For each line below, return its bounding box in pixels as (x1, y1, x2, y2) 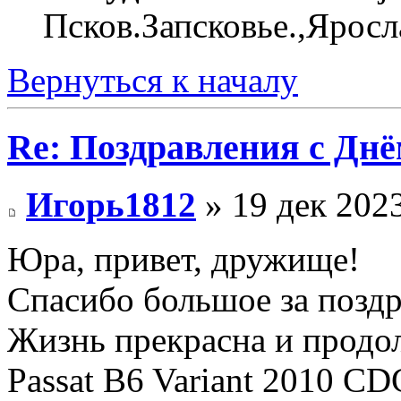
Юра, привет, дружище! (7, 240, 360, 279)
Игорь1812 (26, 185, 196, 225)
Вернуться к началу (7, 60, 298, 99)
